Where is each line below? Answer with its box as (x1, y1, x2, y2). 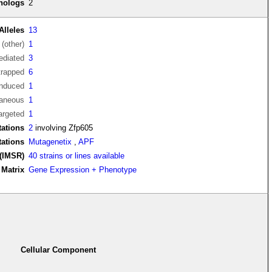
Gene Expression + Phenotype (29, 165, 137, 175)
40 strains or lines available (29, 151, 125, 161)
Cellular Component (21, 245, 97, 254)
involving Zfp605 (33, 123, 93, 133)
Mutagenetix (29, 137, 72, 147)
